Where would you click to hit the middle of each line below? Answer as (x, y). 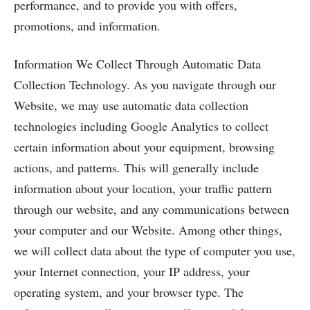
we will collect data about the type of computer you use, (155, 250)
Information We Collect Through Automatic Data (137, 64)
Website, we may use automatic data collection (131, 105)
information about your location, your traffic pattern (143, 188)
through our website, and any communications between (152, 209)
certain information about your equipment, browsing (144, 147)
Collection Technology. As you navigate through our (145, 84)
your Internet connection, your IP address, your (132, 271)
